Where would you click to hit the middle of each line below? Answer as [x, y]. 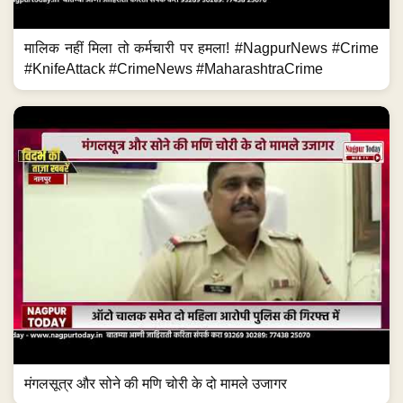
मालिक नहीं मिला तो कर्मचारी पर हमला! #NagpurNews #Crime [201, 48]
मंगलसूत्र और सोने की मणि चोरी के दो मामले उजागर [156, 383]
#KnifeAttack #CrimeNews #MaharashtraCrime [174, 68]
